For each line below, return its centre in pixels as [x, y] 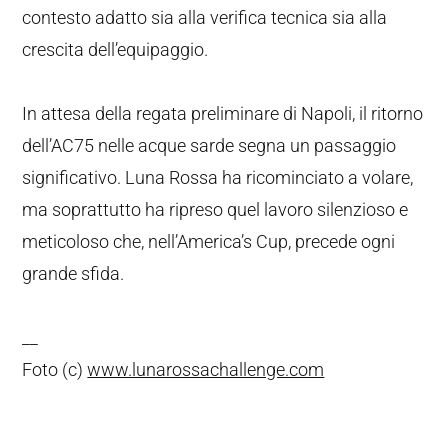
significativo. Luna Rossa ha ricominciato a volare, [218, 177]
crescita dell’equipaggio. [115, 49]
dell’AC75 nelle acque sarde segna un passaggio [209, 145]
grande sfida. [73, 273]
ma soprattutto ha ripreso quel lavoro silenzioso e [215, 209]
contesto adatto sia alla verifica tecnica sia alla [205, 17]
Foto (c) [55, 369]
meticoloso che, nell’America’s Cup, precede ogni [209, 241]
